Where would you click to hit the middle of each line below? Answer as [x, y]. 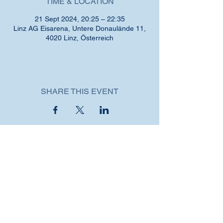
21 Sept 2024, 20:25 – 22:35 [80, 19]
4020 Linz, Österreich [80, 38]
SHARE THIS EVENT [80, 91]
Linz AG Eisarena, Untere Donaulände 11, [80, 28]
